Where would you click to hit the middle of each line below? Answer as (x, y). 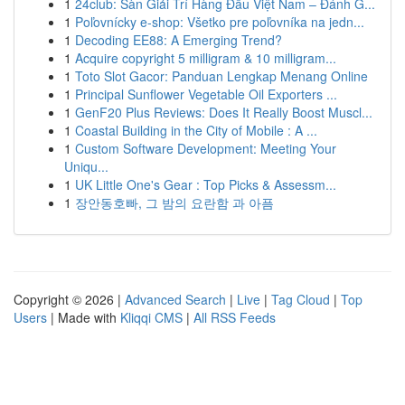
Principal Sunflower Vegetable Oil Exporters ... (206, 94)
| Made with (84, 317)
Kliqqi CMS (151, 317)
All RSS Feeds (235, 317)
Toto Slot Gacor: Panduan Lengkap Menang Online (221, 76)
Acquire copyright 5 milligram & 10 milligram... (206, 58)
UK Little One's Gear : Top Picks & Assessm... (206, 184)
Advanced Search (175, 299)
